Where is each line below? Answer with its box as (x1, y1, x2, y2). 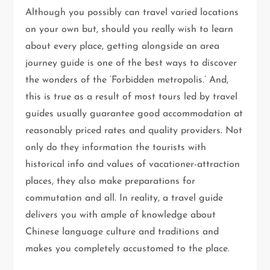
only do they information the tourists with (25, 142, 207, 152)
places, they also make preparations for (25, 176, 196, 186)
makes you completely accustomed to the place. (25, 243, 230, 254)
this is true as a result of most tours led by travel (25, 92, 238, 102)
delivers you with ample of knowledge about (25, 210, 216, 220)
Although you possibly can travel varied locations (25, 7, 239, 17)
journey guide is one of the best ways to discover (25, 58, 237, 68)
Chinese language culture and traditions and (25, 227, 219, 237)
